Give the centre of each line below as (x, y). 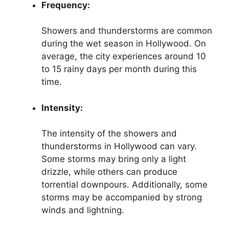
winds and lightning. (83, 210)
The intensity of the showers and (109, 134)
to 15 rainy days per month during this (119, 69)
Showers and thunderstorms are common (127, 31)
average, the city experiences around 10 (124, 56)
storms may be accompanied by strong (122, 198)
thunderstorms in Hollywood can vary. (119, 146)
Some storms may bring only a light (114, 159)
